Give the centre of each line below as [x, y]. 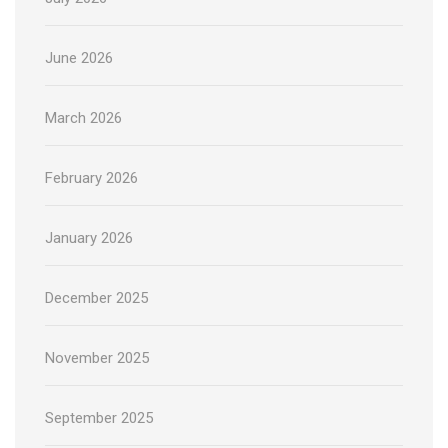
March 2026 [83, 118]
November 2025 [97, 358]
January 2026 [89, 238]
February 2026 [91, 178]
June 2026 [79, 58]
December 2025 [96, 298]
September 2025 [99, 418]
